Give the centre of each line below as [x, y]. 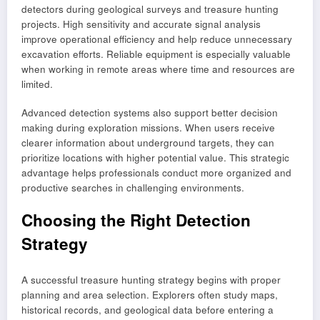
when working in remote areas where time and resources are [158, 69]
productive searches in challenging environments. [133, 188]
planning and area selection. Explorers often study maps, [150, 294]
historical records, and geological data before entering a [147, 309]
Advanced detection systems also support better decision [150, 113]
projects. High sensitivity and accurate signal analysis [141, 24]
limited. [37, 84]
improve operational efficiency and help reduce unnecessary [157, 39]
